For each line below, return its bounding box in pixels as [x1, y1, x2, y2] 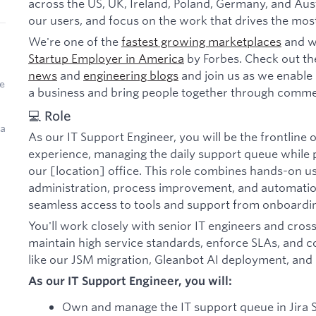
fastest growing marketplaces [121, 33, 281, 49]
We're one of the [28, 33, 121, 49]
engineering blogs [83, 67, 178, 83]
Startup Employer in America [28, 50, 184, 66]
